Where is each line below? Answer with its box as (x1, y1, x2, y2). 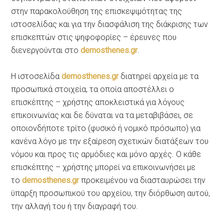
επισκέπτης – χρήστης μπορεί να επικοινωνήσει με (11, 162, 196, 172)
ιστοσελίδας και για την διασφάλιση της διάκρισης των (11, 19, 208, 29)
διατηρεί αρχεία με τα (118, 71, 199, 81)
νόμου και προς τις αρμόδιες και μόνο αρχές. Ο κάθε (11, 149, 201, 159)
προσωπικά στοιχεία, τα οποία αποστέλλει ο (11, 84, 174, 94)
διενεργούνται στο (11, 45, 81, 55)
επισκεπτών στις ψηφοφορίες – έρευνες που (11, 32, 177, 42)
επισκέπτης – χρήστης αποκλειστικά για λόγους (11, 97, 185, 107)
